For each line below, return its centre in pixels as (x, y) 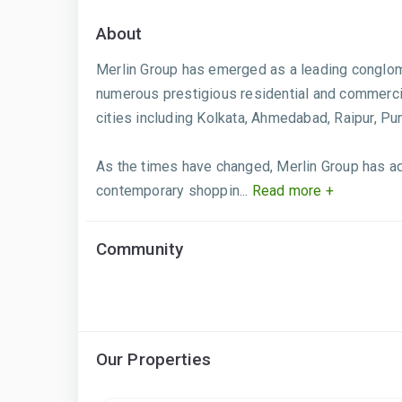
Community (140, 249)
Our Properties (154, 359)
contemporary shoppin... (172, 191)
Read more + (291, 191)
